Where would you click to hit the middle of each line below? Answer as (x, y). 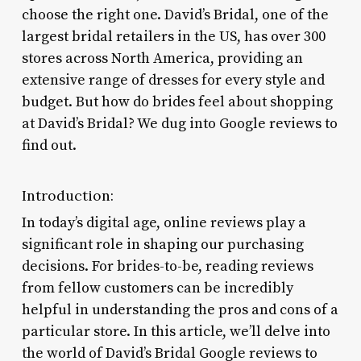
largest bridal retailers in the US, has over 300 (173, 36)
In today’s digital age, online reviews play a (164, 222)
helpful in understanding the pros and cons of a (180, 309)
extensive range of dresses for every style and (173, 80)
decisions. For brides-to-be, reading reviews (167, 266)
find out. (49, 145)
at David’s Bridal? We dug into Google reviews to (179, 123)
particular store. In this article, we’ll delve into (176, 331)
